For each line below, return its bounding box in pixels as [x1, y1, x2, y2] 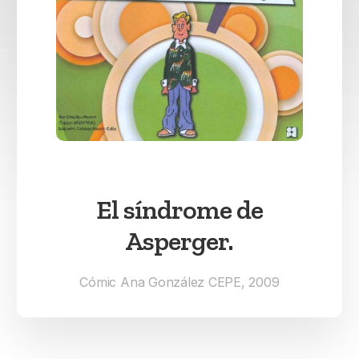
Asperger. [125, 224, 234, 256]
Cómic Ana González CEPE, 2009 [79, 273, 280, 290]
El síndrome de [95, 193, 263, 225]
